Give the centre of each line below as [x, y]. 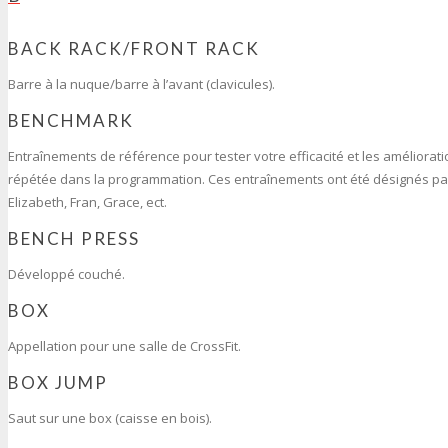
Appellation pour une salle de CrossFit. [124, 346]
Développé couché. [66, 274]
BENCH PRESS [74, 239]
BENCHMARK [71, 121]
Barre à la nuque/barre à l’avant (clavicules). [141, 84]
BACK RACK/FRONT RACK [134, 49]
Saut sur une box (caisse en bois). [110, 418]
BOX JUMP [58, 383]
